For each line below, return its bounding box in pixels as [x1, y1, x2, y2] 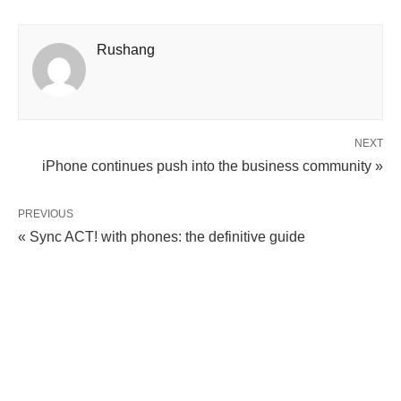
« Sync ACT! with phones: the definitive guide [18, 228, 305, 244]
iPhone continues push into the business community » [42, 158, 383, 174]
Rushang [97, 41, 155, 57]
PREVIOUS [18, 207, 73, 220]
